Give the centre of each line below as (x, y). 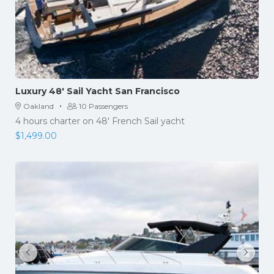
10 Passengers (103, 106)
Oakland (39, 106)
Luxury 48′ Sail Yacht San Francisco (98, 91)
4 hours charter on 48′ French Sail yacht (100, 121)
